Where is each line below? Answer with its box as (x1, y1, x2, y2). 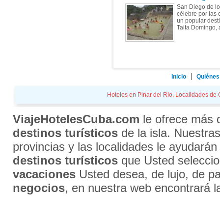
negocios (12, 181, 65, 194)
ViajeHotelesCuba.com (12, 112, 139, 126)
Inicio (171, 73, 186, 80)
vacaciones (12, 167, 76, 181)
